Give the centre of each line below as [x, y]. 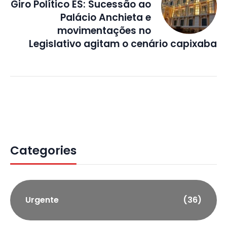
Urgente [42, 200]
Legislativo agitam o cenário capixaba [123, 44]
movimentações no [104, 31]
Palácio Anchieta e [106, 18]
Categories [43, 151]
